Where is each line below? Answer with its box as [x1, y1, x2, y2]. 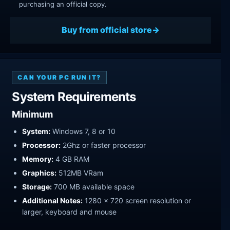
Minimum [12, 109, 53, 120]
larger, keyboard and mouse [22, 207, 117, 216]
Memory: [22, 154, 54, 163]
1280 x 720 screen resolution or [83, 196, 191, 205]
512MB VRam [56, 168, 104, 177]
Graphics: [22, 168, 57, 177]
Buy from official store [61, 25, 152, 35]
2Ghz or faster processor [61, 141, 146, 150]
